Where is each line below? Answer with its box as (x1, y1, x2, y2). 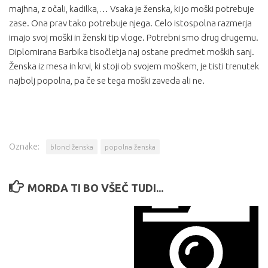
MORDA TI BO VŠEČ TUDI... (27, 182, 163, 194)
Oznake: (9, 142, 39, 151)
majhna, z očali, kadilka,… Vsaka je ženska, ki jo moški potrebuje (9, 4, 254, 14)
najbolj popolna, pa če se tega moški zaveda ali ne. (9, 75, 205, 86)
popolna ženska (105, 143, 156, 151)
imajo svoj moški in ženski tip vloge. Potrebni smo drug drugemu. (9, 32, 258, 42)
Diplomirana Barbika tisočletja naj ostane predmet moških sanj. (9, 47, 254, 57)
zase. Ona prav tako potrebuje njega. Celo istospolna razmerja (9, 18, 252, 28)
